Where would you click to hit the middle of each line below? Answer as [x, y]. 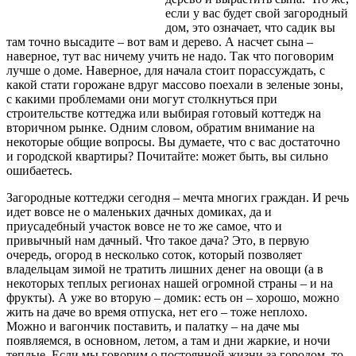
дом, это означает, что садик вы [250, 27]
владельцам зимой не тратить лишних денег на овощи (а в [165, 269]
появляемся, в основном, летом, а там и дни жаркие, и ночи [168, 340]
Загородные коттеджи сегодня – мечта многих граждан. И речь [178, 197]
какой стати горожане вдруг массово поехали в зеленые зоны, [175, 84]
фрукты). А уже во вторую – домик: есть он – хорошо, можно [173, 297]
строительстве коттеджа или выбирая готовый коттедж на [164, 113]
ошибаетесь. [39, 170]
